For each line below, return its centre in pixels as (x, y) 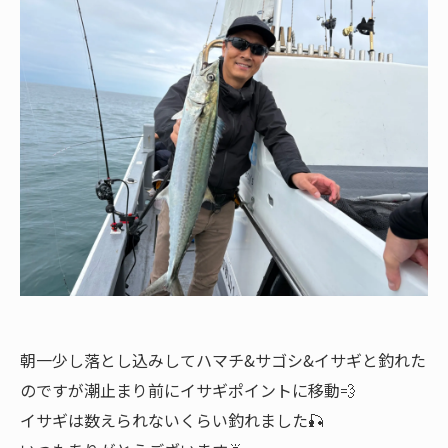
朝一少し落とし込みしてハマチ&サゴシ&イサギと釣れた (223, 360)
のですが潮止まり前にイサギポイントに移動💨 (188, 390)
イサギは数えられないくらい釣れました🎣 (172, 420)
